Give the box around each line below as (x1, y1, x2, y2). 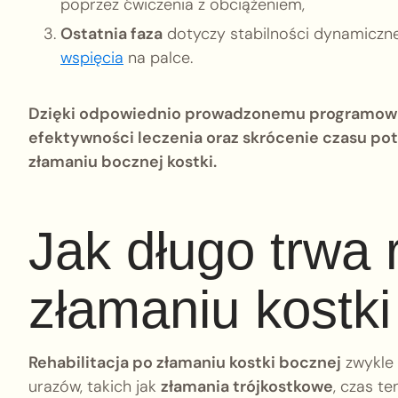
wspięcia (60, 46, 123, 68)
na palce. (123, 46, 193, 68)
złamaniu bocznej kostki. (28, 150, 217, 172)
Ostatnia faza (60, 22, 163, 44)
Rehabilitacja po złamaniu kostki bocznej (28, 352, 341, 373)
